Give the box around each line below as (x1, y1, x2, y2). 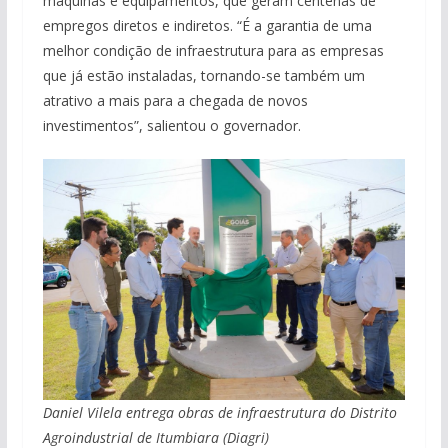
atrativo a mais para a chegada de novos (42, 90, 308, 110)
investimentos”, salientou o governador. (42, 115, 305, 135)
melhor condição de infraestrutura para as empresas (42, 40, 384, 60)
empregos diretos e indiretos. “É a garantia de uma (42, 15, 372, 35)
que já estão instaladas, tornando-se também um (42, 65, 365, 85)
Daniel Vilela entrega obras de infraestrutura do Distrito (42, 403, 397, 423)
